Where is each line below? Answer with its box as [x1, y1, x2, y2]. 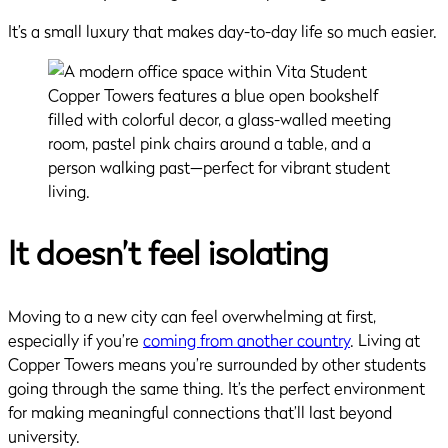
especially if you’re [8, 327, 143, 352]
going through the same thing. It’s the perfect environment [8, 375, 425, 400]
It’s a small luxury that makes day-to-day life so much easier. [8, 19, 437, 44]
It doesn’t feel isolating [8, 229, 329, 277]
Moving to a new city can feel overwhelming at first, [8, 303, 376, 328]
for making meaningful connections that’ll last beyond [8, 399, 392, 424]
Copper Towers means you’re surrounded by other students [8, 351, 426, 376]
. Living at [350, 327, 420, 352]
